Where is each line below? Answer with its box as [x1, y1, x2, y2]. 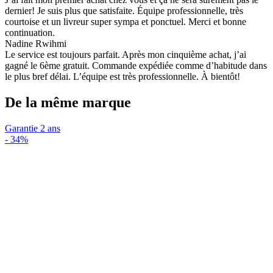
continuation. [5, 27, 55, 38]
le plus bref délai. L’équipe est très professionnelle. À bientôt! [5, 71, 240, 82]
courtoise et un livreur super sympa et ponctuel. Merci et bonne [5, 16, 246, 27]
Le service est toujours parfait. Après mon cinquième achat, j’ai [5, 49, 246, 60]
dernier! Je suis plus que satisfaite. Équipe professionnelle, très [5, 5, 243, 16]
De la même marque [5, 94, 131, 111]
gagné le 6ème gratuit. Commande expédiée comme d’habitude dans [5, 60, 267, 71]
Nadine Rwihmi [5, 38, 66, 49]
